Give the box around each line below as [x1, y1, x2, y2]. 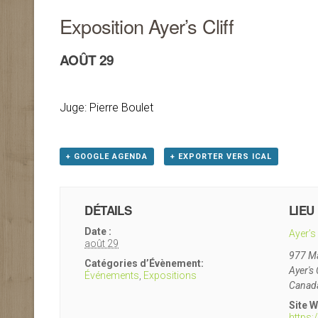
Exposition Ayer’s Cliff [60, 12, 234, 40]
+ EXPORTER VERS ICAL [170, 152, 272, 161]
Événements [84, 270, 140, 281]
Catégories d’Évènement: [84, 258, 204, 269]
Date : [84, 226, 112, 237]
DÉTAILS [84, 202, 132, 219]
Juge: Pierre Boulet [60, 101, 153, 114]
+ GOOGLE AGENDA [66, 152, 148, 161]
